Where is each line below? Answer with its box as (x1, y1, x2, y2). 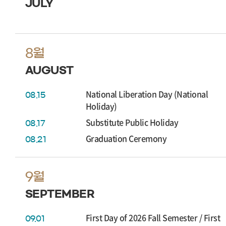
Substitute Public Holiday (86, 116, 179, 128)
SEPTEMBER (25, 189, 95, 199)
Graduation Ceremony (86, 132, 167, 144)
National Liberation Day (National (86, 88, 208, 100)
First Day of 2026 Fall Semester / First (86, 211, 220, 223)
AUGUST (25, 65, 74, 75)
